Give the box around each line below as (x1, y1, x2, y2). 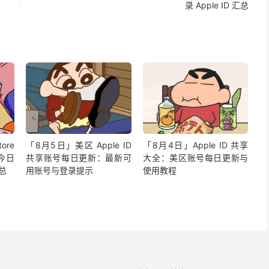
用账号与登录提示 (26, 165, 94, 176)
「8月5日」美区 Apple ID (26, 140, 131, 151)
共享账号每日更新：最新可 (26, 153, 131, 163)
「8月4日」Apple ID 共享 (143, 140, 249, 151)
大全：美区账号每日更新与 (143, 153, 249, 163)
